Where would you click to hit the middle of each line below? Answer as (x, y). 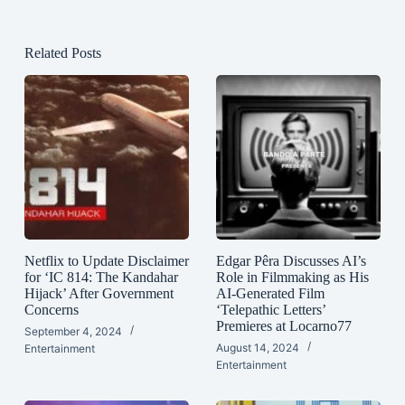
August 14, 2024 (257, 347)
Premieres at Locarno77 (283, 325)
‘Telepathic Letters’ (270, 309)
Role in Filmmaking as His (292, 277)
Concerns (51, 309)
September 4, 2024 (73, 331)
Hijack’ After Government (99, 293)
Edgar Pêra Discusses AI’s (291, 260)
